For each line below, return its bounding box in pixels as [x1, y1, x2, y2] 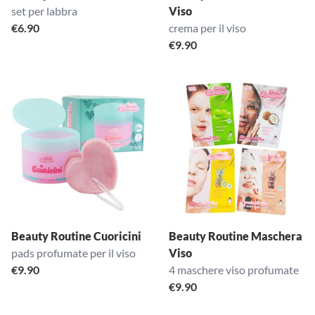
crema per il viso [169, 21, 246, 34]
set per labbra [11, 4, 77, 18]
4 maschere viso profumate [169, 263, 299, 276]
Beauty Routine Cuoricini [11, 229, 141, 243]
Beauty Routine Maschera [169, 229, 302, 243]
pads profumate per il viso [11, 246, 136, 259]
